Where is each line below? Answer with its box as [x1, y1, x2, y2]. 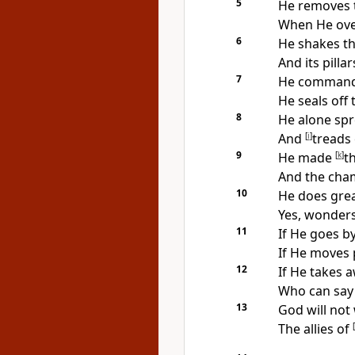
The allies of [277, 320, 353, 338]
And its [277, 54, 323, 71]
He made [277, 149, 335, 166]
